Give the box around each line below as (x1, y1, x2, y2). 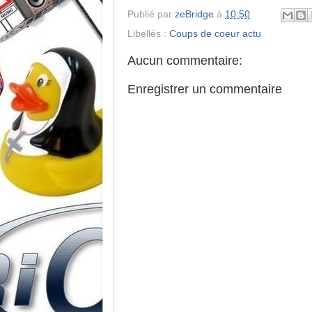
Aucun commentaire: (127, 53, 242, 68)
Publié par (127, 8, 175, 19)
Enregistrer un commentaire (127, 81, 282, 96)
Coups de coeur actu (169, 28, 261, 39)
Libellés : (127, 28, 169, 39)
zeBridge (175, 8, 214, 19)
